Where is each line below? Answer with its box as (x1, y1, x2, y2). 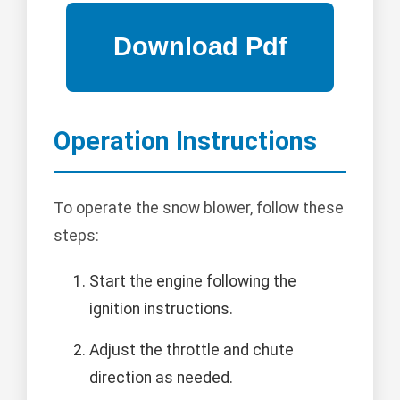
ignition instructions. (89, 299, 233, 318)
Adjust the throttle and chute (89, 340, 294, 359)
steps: (54, 226, 99, 245)
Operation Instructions (54, 125, 317, 156)
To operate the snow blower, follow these (54, 198, 344, 217)
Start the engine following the (89, 271, 296, 290)
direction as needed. (89, 368, 233, 387)
